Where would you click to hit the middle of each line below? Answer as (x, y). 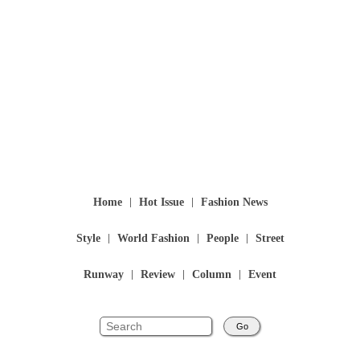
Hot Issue (161, 202)
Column (212, 274)
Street (270, 238)
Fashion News (234, 202)
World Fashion (153, 238)
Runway (104, 274)
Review (158, 274)
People (222, 238)
